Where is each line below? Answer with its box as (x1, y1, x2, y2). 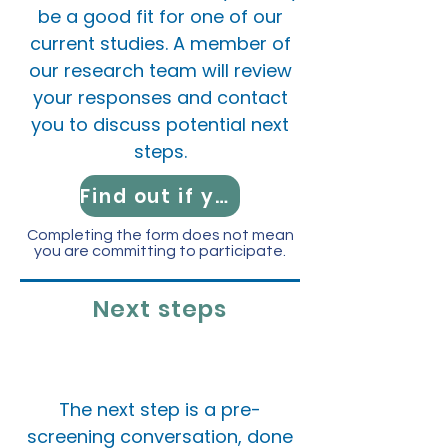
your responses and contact (32, 85, 288, 110)
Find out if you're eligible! (214, 182, 228, 210)
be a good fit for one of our (37, 4, 283, 29)
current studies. (29, 31, 173, 56)
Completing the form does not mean (26, 227, 294, 243)
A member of (172, 31, 291, 56)
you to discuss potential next (31, 112, 289, 137)
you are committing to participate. (34, 243, 286, 259)
